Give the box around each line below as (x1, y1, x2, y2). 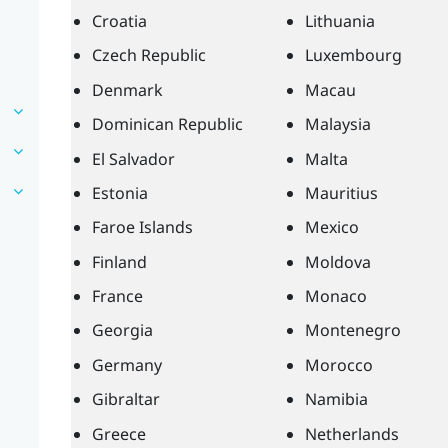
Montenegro (304, 319, 401, 342)
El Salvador (91, 147, 175, 170)
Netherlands (304, 422, 399, 445)
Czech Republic (91, 44, 206, 67)
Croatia (91, 9, 147, 32)
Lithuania (304, 9, 375, 32)
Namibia (304, 388, 368, 411)
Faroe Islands (91, 216, 193, 239)
